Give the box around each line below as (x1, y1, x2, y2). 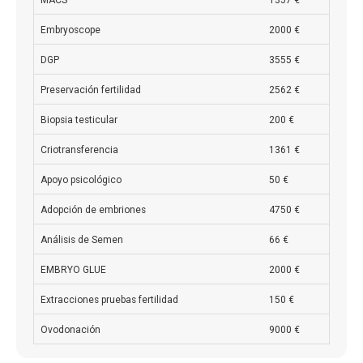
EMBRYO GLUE (41, 264, 106, 276)
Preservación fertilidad (41, 84, 141, 96)
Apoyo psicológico (41, 174, 122, 186)
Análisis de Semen (41, 234, 123, 246)
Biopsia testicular (41, 114, 117, 126)
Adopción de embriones (41, 204, 146, 216)
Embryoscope (41, 24, 100, 36)
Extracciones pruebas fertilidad (41, 294, 178, 306)
